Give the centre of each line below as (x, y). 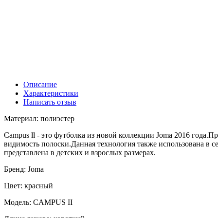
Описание (40, 84)
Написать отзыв (50, 102)
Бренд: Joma (24, 169)
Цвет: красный (28, 185)
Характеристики (51, 93)
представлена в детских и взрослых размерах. (80, 152)
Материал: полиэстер (39, 118)
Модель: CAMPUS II (38, 202)
